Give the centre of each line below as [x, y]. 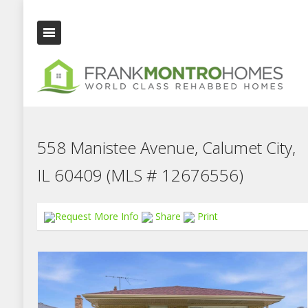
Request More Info [98, 216]
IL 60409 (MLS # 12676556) [140, 175]
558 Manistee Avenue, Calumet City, [166, 147]
